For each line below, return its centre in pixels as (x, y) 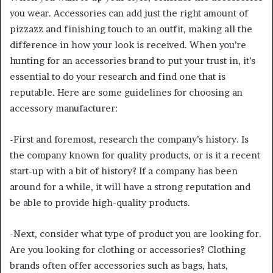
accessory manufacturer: (64, 108)
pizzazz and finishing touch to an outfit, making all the (131, 29)
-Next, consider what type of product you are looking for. (136, 233)
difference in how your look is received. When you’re (128, 44)
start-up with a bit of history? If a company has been (124, 171)
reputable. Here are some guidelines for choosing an (126, 92)
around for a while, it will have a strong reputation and (130, 186)
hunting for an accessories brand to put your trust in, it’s (133, 60)
